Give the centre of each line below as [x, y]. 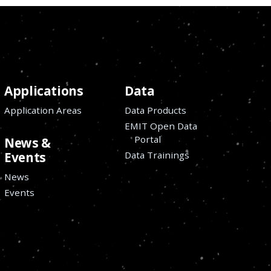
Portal [148, 139]
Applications [44, 91]
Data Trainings [157, 155]
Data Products [156, 110]
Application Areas [43, 110]
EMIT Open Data [161, 126]
